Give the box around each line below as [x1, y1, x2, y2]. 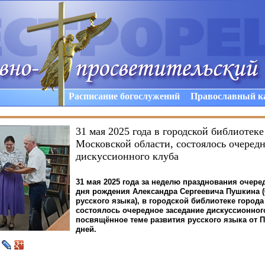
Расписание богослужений [69, 91, 180, 101]
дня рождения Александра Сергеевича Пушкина [76, 187, 260, 196]
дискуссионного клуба [76, 150, 179, 162]
